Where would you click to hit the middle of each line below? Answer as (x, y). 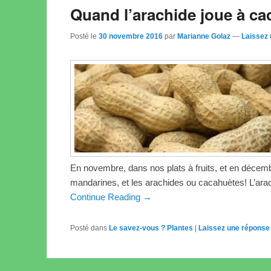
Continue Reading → (111, 197)
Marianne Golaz (204, 36)
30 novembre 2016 (131, 36)
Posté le (84, 36)
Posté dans (89, 228)
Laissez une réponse (234, 228)
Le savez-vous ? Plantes (151, 228)
